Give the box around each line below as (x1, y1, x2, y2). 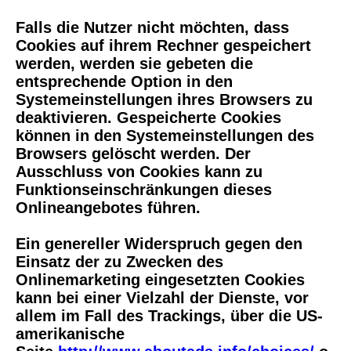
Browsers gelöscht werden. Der (16, 145, 251, 163)
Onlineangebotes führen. (16, 199, 201, 217)
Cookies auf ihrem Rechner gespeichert (16, 37, 311, 55)
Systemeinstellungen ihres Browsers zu (16, 91, 313, 109)
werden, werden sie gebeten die (16, 55, 253, 73)
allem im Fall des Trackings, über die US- (16, 307, 323, 325)
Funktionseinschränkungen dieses (16, 181, 272, 199)
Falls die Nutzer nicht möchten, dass (16, 19, 289, 37)
